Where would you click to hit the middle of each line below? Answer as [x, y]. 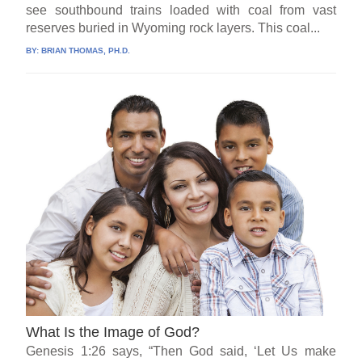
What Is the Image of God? [113, 332]
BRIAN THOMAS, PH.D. [86, 51]
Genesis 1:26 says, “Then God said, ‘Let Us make [181, 351]
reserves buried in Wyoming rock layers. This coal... [173, 28]
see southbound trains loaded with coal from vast [181, 11]
